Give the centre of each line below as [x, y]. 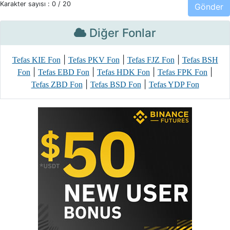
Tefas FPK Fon [183, 72]
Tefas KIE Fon [36, 60]
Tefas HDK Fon [123, 72]
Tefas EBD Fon [64, 72]
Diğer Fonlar [121, 33]
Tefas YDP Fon [174, 84]
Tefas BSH [200, 60]
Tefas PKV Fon [94, 60]
